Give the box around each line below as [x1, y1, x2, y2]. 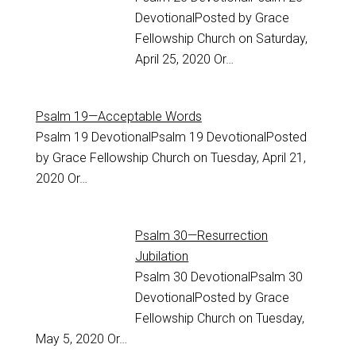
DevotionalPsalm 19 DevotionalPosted [87, 130, 307, 145]
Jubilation [135, 249, 189, 265]
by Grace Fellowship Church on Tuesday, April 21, [35, 150, 306, 166]
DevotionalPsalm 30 [188, 269, 304, 285]
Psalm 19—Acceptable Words [35, 109, 202, 125]
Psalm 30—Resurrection [135, 228, 269, 244]
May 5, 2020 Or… [35, 331, 127, 347]
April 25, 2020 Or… [135, 52, 234, 68]
